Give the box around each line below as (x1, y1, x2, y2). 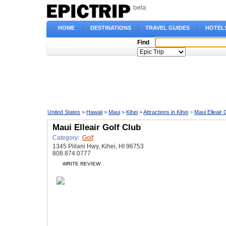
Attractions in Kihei (143, 109, 188, 115)
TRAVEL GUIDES (145, 25, 190, 31)
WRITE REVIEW (63, 161, 100, 166)
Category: (52, 134, 81, 141)
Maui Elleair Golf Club (52, 123, 141, 132)
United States (47, 109, 80, 115)
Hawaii (86, 109, 102, 115)
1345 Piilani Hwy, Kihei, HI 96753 (52, 143, 144, 150)
